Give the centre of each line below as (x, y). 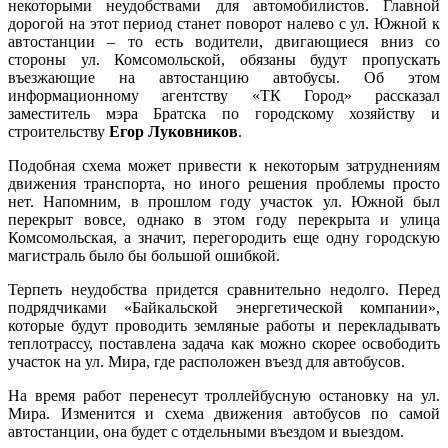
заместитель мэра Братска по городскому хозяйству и (224, 114)
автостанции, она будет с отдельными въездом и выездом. (206, 432)
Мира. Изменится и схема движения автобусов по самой (224, 414)
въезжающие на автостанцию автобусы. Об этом (224, 78)
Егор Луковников (173, 132)
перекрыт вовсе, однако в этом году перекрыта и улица (224, 220)
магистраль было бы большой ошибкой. (146, 256)
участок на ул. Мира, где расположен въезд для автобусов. (208, 362)
